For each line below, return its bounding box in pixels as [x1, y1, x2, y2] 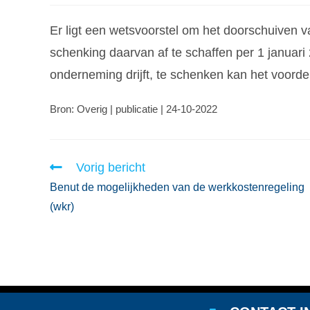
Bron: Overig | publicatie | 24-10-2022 [50, 102, 217, 115]
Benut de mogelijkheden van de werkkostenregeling [50, 181, 304, 193]
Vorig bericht [76, 160, 145, 174]
